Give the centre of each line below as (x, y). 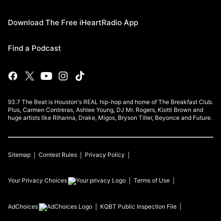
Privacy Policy (105, 155)
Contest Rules (58, 155)
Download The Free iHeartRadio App (73, 22)
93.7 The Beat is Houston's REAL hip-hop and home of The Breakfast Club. (110, 102)
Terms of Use (152, 180)
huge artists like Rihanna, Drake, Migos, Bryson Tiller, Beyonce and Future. (110, 118)
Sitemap (19, 155)
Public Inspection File (147, 206)
